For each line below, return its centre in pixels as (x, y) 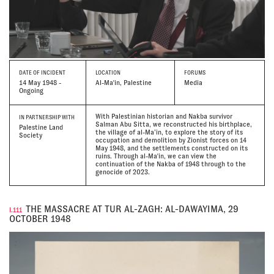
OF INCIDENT (49, 73)
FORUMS (195, 73)
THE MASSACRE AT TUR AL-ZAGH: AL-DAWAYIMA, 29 (132, 209)
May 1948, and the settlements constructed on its (171, 148)
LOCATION (108, 73)
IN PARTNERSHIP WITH (47, 118)
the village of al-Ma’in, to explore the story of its (169, 132)
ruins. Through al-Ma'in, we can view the (156, 156)
